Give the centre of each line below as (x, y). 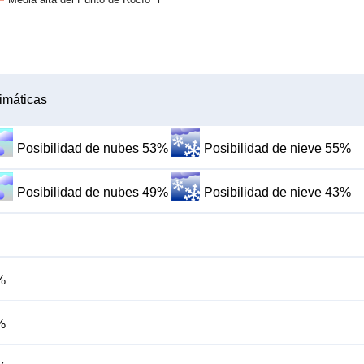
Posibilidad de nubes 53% (93, 149)
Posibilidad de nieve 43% (278, 193)
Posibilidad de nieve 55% (278, 149)
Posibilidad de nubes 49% (93, 193)
